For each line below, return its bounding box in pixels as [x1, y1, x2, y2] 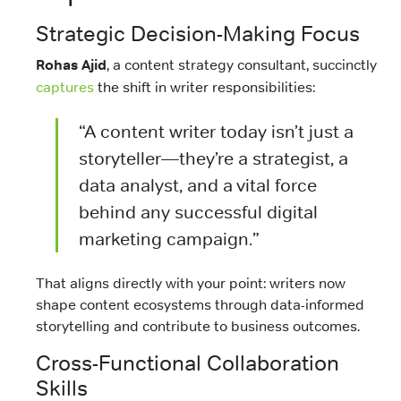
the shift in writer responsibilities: [94, 78, 315, 97]
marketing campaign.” [78, 227, 260, 250]
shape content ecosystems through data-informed [36, 295, 364, 314]
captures [36, 78, 94, 97]
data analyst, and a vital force [78, 174, 317, 196]
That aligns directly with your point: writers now [36, 274, 346, 293]
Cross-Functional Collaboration [36, 350, 339, 377]
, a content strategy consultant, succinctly [107, 55, 377, 74]
